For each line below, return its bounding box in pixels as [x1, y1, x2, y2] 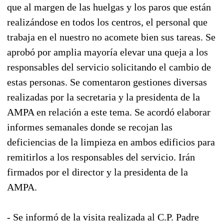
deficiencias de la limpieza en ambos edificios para [7, 136, 215, 147]
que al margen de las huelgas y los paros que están [7, 1, 211, 12]
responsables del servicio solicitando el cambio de [7, 61, 211, 72]
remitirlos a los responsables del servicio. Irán [7, 151, 195, 162]
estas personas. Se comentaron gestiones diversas [7, 76, 207, 87]
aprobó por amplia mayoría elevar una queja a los [7, 46, 208, 57]
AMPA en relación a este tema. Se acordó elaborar [7, 106, 210, 117]
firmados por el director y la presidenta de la [7, 166, 188, 177]
